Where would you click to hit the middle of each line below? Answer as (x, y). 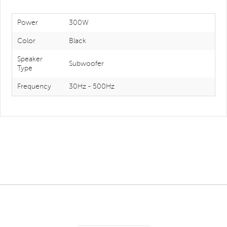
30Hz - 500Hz (92, 86)
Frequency (34, 86)
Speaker (30, 59)
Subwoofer (86, 64)
